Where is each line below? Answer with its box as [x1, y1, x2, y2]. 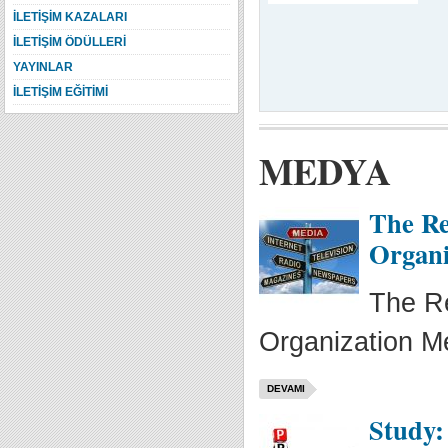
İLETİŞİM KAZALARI [13, 10, 127, 24]
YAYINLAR [13, 60, 73, 74]
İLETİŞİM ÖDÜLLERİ [13, 35, 126, 49]
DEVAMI [266, 383, 305, 394]
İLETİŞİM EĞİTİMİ [13, 85, 108, 99]
